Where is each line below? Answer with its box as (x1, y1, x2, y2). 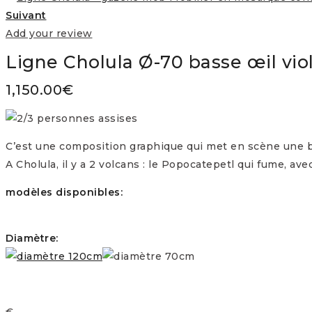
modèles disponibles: (6, 185, 123, 198)
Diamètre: (6, 231, 58, 244)
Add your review (6, 27, 93, 40)
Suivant (6, 9, 47, 22)
